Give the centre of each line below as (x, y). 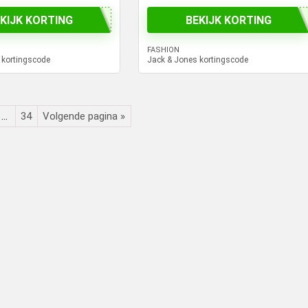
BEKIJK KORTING (228, 20)
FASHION (164, 50)
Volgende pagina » (84, 116)
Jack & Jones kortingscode (198, 60)
